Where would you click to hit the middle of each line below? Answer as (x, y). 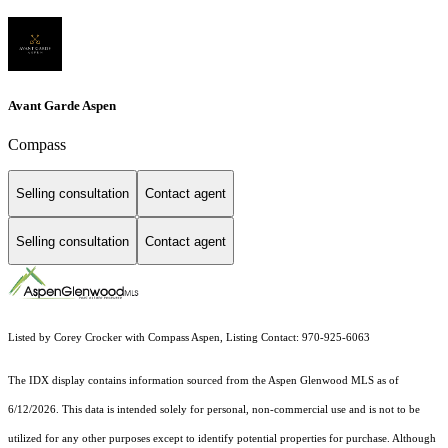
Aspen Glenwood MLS (321, 381)
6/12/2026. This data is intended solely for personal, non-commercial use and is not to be (214, 410)
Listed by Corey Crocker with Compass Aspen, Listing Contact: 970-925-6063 (190, 338)
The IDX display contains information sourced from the (138, 381)
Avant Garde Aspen (62, 105)
